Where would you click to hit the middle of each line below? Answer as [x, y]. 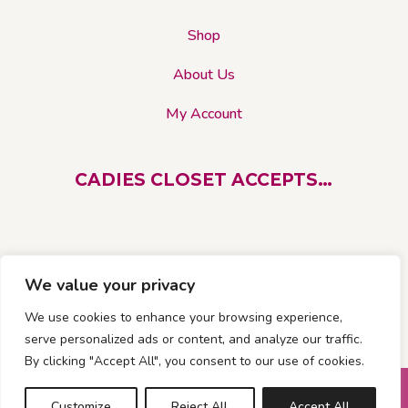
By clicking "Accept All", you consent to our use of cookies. [194, 361]
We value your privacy [110, 285]
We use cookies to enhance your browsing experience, [184, 317]
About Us [204, 74]
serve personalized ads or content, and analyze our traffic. [194, 339]
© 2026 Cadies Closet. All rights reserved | [204, 396]
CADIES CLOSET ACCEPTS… [204, 179]
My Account [204, 113]
